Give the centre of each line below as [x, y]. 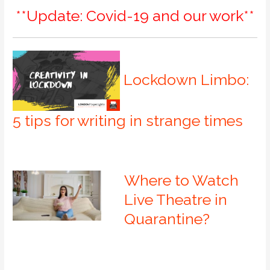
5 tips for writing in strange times [128, 121]
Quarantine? [168, 218]
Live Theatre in [175, 199]
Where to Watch [181, 180]
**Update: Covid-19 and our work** [135, 16]
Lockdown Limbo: [187, 79]
